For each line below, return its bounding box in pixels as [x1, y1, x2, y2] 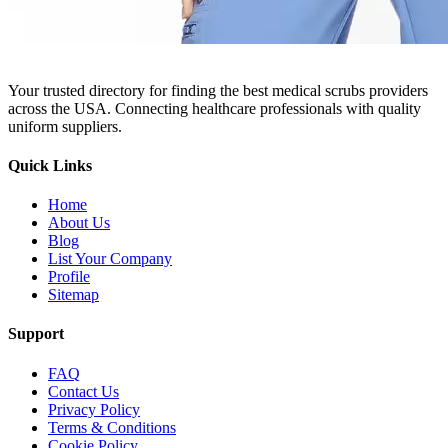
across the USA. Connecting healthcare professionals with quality [8, 99, 421, 117]
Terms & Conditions [48, 418, 176, 436]
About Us [48, 214, 110, 232]
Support [8, 325, 64, 343]
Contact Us [48, 382, 119, 400]
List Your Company [48, 250, 172, 268]
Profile [48, 268, 90, 286]
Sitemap [48, 286, 99, 304]
